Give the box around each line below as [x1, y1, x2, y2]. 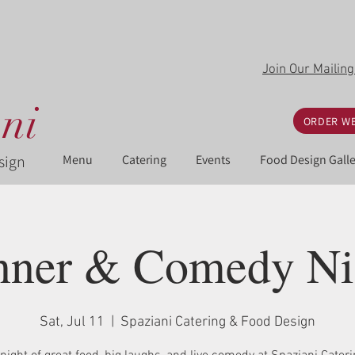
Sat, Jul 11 [40, 314, 105, 330]
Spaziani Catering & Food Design [120, 314, 315, 330]
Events [196, 151, 231, 168]
